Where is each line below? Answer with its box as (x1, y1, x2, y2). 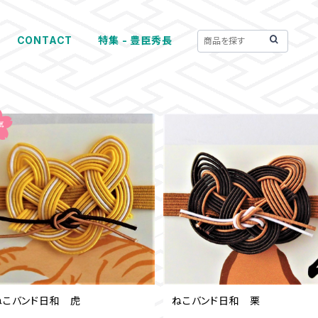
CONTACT (16, 34, 73, 46)
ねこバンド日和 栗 (172, 295, 261, 307)
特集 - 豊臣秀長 (98, 34, 172, 46)
